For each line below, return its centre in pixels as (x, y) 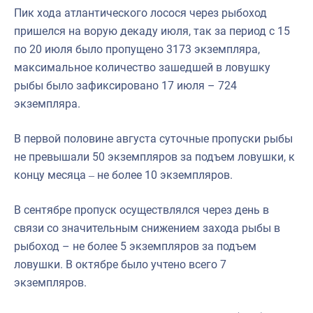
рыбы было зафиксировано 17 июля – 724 (125, 85)
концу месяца (51, 175)
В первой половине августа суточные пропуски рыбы (153, 138)
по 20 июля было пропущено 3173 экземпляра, (137, 49)
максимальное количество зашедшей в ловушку (142, 67)
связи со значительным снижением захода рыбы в (147, 228)
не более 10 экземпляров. (165, 175)
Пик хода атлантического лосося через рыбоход (140, 13)
